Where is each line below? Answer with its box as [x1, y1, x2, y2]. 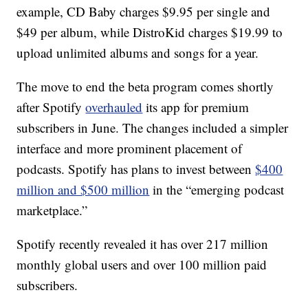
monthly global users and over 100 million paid [16, 256, 267, 273]
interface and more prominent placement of [16, 140, 243, 157]
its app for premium [142, 98, 250, 115]
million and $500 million [16, 181, 150, 198]
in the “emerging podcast [149, 181, 285, 198]
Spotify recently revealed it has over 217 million [16, 235, 269, 252]
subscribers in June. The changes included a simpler [16, 119, 289, 136]
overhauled [85, 98, 143, 115]
